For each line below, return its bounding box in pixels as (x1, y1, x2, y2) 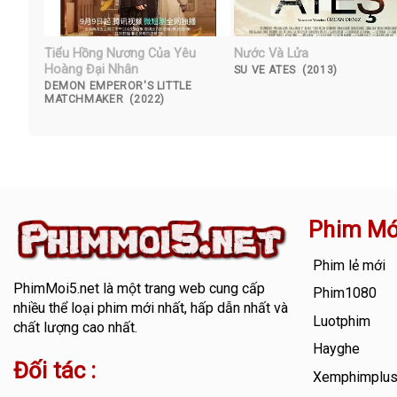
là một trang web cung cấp (98, 280, 265, 298)
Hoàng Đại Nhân (44, 62, 138, 78)
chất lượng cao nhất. (12, 319, 137, 337)
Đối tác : (12, 357, 97, 385)
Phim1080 (313, 284, 378, 302)
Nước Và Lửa (233, 46, 308, 62)
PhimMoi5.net (12, 280, 99, 298)
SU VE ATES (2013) (233, 63, 338, 76)
